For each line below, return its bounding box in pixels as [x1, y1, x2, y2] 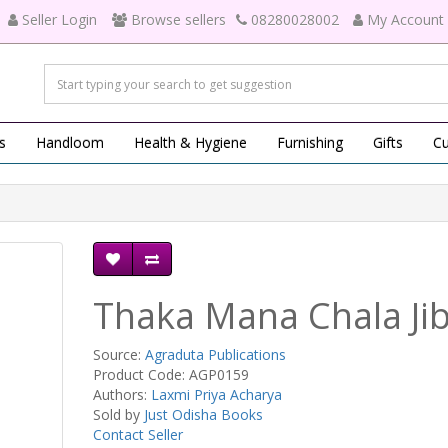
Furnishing [277, 133, 343, 152]
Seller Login [22, 10, 97, 29]
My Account [367, 10, 444, 29]
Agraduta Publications [144, 345, 286, 364]
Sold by [92, 405, 144, 424]
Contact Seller [92, 425, 183, 444]
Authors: [92, 385, 151, 404]
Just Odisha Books [143, 405, 263, 424]
